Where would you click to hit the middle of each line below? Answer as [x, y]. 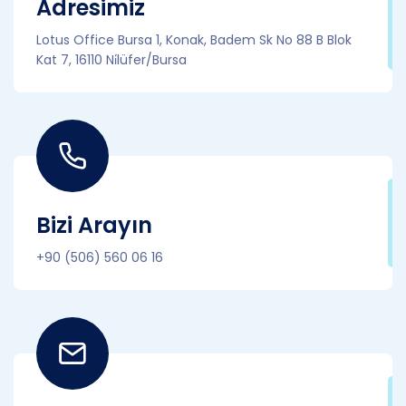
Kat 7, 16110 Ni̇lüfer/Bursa [111, 60]
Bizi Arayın [94, 225]
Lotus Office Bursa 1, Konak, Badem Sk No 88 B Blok [194, 40]
